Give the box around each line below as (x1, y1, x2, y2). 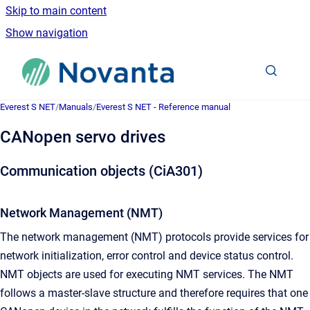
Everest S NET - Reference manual (96, 102, 230, 112)
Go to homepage (173, 56, 280, 69)
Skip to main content (6, 4, 107, 17)
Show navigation (6, 26, 88, 39)
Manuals (59, 102, 93, 112)
